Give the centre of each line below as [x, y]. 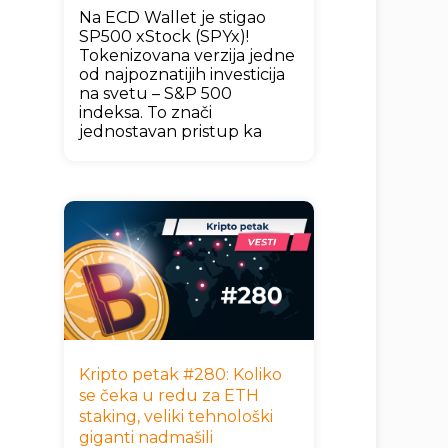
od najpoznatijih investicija [181, 74]
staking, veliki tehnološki [175, 416]
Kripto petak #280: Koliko [180, 374]
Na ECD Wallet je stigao [172, 17]
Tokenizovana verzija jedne [186, 55]
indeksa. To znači [145, 112]
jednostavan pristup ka [170, 131]
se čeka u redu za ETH [168, 395]
